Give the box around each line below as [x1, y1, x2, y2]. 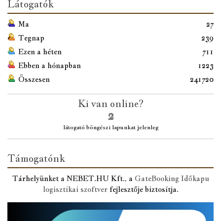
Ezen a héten [18, 46, 62, 56]
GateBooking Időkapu [134, 173, 209, 183]
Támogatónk [7, 151, 65, 165]
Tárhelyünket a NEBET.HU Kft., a [12, 173, 135, 183]
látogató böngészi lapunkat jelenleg [63, 123, 158, 131]
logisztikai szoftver [42, 184, 108, 194]
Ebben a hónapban [18, 60, 81, 70]
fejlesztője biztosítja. [107, 184, 179, 194]
